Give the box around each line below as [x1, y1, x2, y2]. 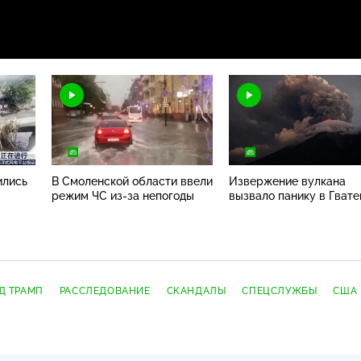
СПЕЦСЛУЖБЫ [242, 284, 317, 297]
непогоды [139, 189, 194, 202]
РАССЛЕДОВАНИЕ [59, 284, 151, 297]
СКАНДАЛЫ [166, 284, 226, 297]
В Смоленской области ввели [52, 174, 213, 188]
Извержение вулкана [229, 174, 346, 188]
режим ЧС [52, 189, 110, 202]
